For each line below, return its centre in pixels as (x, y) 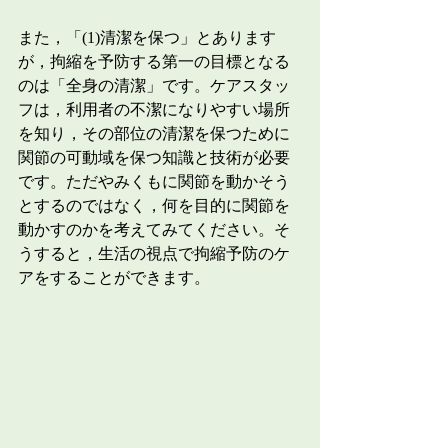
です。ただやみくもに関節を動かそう (154, 181)
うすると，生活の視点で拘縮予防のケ (154, 253)
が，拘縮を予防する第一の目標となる (154, 61)
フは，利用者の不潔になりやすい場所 (154, 109)
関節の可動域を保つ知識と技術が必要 (154, 157)
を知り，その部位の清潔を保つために (154, 133)
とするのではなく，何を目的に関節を (154, 205)
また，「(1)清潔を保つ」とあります (147, 37)
